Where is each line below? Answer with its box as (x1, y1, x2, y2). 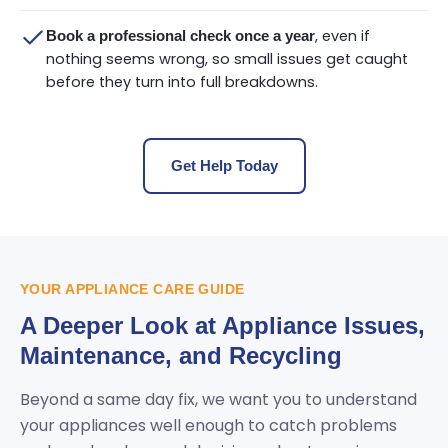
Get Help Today (170, 157, 278, 174)
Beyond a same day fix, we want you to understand (20, 388, 417, 411)
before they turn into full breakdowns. (46, 72, 318, 92)
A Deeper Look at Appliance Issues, (20, 312, 425, 339)
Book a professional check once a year (46, 28, 315, 44)
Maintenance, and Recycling (20, 342, 342, 369)
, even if (315, 26, 370, 46)
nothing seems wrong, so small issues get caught (46, 49, 408, 69)
